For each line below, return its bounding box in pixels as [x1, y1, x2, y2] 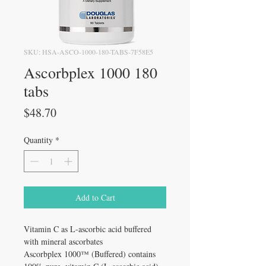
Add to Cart [75, 191, 115, 203]
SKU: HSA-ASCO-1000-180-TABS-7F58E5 [24, 46, 153, 56]
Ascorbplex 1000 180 [24, 62, 157, 83]
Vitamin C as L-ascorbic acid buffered [24, 223, 151, 235]
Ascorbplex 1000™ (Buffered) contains [24, 248, 156, 259]
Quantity [24, 134, 53, 145]
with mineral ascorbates [24, 235, 103, 247]
